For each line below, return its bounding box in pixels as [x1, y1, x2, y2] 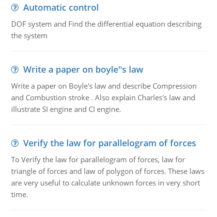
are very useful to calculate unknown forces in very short [11, 178, 200, 187]
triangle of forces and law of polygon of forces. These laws [11, 166, 204, 176]
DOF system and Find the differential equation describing [11, 19, 201, 29]
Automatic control [23, 1, 99, 13]
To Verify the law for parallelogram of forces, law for [11, 155, 185, 164]
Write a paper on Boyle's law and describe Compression [11, 81, 197, 91]
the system [11, 31, 47, 40]
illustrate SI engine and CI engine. [11, 104, 121, 114]
